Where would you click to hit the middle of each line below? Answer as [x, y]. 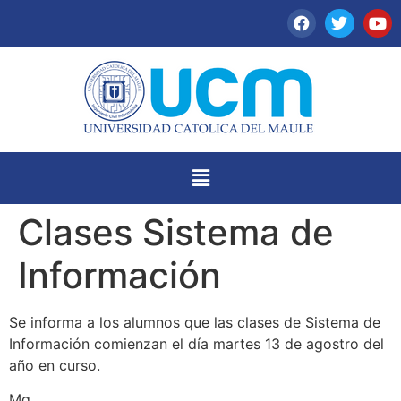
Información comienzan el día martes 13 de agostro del [196, 343]
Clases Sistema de [176, 232]
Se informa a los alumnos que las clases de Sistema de [195, 322]
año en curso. [55, 365]
